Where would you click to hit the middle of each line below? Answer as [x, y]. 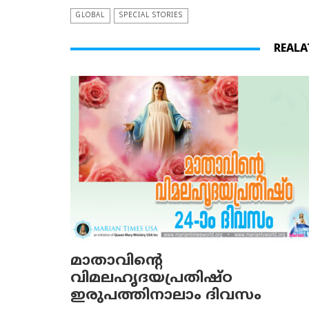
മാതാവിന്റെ [117, 261]
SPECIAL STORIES [151, 16]
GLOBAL [90, 16]
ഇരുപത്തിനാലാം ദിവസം [166, 296]
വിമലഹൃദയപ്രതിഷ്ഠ [151, 279]
